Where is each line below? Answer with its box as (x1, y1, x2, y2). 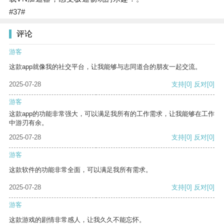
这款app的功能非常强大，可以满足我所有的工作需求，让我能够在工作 (9, 110, 214, 118)
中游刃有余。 (9, 119, 48, 127)
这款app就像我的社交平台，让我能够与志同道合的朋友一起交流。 (9, 63, 201, 71)
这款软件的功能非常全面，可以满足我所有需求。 (9, 166, 152, 174)
